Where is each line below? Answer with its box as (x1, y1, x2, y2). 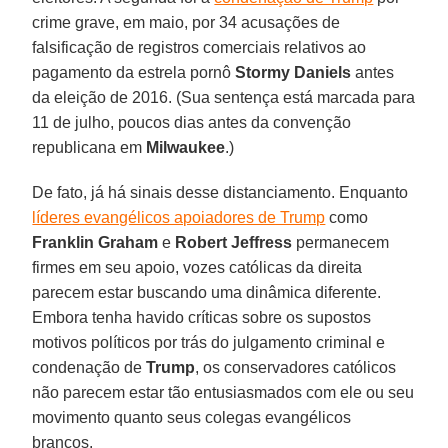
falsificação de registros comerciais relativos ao (32, 38, 367, 56)
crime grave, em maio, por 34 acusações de (32, 13, 341, 31)
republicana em (32, 138, 147, 156)
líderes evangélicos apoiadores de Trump (32, 208, 326, 226)
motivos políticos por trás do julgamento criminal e (32, 333, 386, 351)
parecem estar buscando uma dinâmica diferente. (32, 283, 382, 301)
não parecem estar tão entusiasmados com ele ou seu (32, 383, 415, 401)
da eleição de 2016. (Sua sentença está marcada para (32, 88, 416, 106)
